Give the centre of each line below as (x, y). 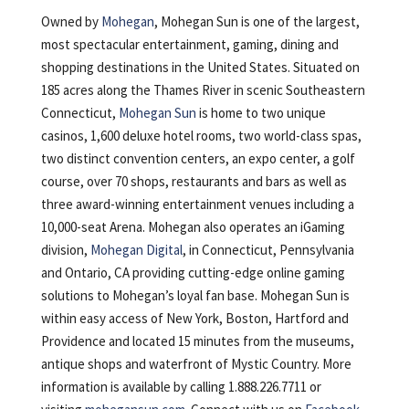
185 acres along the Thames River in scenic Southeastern (203, 89)
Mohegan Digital (136, 249)
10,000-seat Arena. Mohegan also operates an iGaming (193, 226)
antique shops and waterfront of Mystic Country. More (196, 363)
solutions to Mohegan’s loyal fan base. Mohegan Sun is (195, 295)
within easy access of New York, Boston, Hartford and (194, 318)
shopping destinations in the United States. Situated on (200, 67)
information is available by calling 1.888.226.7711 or (181, 386)
